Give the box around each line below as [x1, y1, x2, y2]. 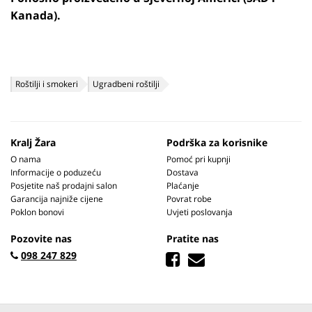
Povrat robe [166, 193, 212, 205]
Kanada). [10, 8, 61, 23]
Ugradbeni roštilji [93, 78, 159, 90]
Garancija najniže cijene [10, 193, 103, 205]
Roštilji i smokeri [15, 78, 78, 90]
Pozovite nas [10, 232, 72, 245]
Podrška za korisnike [166, 136, 267, 149]
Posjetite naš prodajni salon [10, 180, 117, 192]
